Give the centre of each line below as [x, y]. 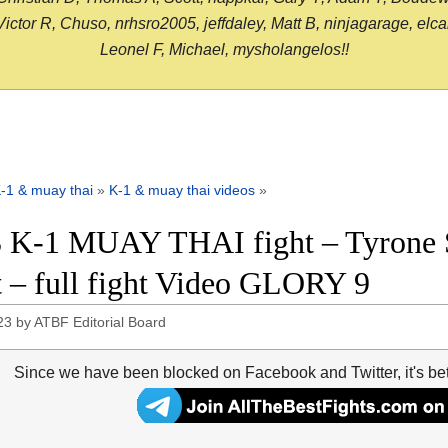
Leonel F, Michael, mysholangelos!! [224, 50]
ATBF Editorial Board [100, 322]
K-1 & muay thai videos [182, 190]
